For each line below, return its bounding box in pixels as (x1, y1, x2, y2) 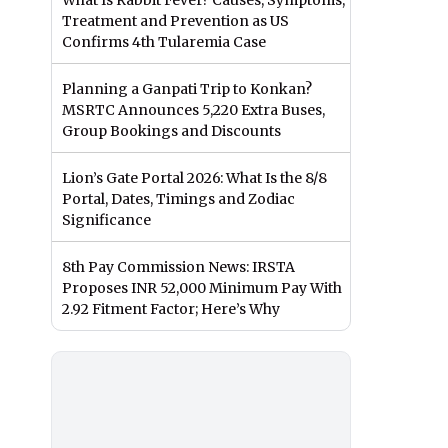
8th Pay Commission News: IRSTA (62, 258, 295, 277)
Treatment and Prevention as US (62, 12, 289, 31)
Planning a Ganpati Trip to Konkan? (62, 80, 312, 99)
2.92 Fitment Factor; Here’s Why (62, 300, 280, 319)
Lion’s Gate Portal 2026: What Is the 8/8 (62, 169, 327, 188)
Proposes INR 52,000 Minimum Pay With (62, 279, 342, 298)
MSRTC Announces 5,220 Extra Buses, (62, 101, 325, 120)
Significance (62, 211, 151, 230)
